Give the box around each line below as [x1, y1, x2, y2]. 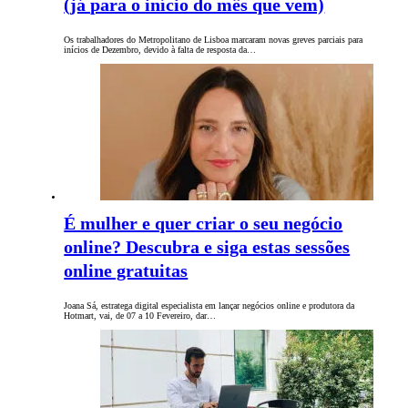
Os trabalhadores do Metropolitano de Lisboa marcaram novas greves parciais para [64, 35, 363, 46]
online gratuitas [64, 260, 189, 281]
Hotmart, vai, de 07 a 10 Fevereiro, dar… [64, 311, 217, 321]
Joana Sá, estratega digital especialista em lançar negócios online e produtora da [64, 301, 355, 311]
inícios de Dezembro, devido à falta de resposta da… [64, 45, 257, 56]
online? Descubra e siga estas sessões [64, 237, 351, 258]
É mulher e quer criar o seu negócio [64, 213, 343, 234]
